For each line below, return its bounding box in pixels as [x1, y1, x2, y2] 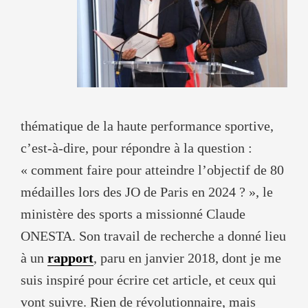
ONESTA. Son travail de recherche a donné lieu [21, 228, 286, 244]
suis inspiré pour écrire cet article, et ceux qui [21, 272, 276, 288]
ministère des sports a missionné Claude [21, 206, 245, 222]
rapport [47, 250, 93, 266]
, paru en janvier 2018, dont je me [93, 250, 281, 266]
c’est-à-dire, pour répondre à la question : [21, 140, 252, 156]
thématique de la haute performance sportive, [21, 118, 274, 134]
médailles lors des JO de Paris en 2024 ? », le [21, 184, 273, 200]
